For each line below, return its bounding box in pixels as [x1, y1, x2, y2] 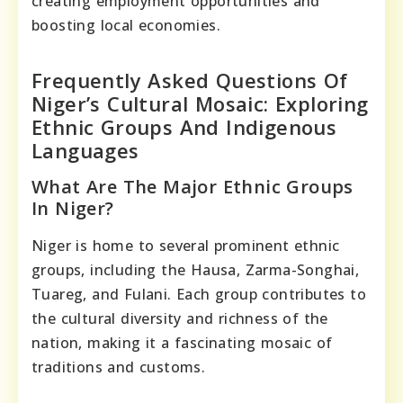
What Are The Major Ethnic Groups [31, 174, 354, 199]
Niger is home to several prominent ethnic [31, 235, 340, 255]
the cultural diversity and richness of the [31, 308, 328, 328]
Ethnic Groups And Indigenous [31, 112, 337, 140]
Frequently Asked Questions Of [31, 66, 348, 94]
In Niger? [31, 195, 114, 220]
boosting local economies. [31, 14, 220, 35]
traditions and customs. [31, 356, 206, 377]
